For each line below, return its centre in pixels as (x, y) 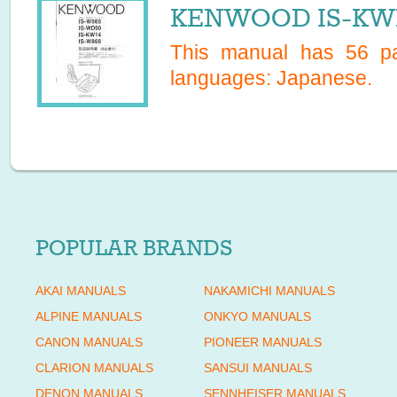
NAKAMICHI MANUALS (269, 291)
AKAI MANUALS (81, 291)
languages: (223, 78)
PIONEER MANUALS (263, 342)
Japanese (322, 78)
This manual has (258, 52)
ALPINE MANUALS (89, 316)
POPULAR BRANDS (134, 248)
